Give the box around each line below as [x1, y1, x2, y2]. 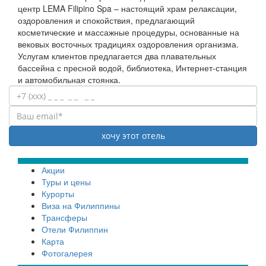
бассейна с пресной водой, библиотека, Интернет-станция [18, 62, 247, 74]
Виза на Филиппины [42, 199, 120, 212]
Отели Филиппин [42, 223, 108, 236]
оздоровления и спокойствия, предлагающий [18, 14, 195, 27]
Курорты [42, 188, 74, 200]
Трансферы [42, 211, 87, 224]
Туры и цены [42, 176, 91, 188]
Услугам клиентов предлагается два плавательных [18, 50, 216, 62]
